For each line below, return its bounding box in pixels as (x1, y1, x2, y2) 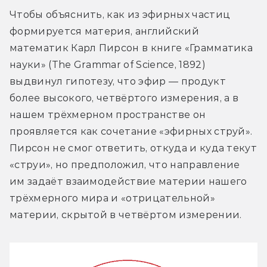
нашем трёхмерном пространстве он (10, 108, 206, 120)
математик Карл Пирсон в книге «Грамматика (10, 42, 253, 54)
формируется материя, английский (10, 25, 199, 37)
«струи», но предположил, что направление (10, 159, 240, 170)
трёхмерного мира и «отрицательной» (10, 192, 215, 204)
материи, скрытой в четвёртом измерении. (10, 209, 242, 221)
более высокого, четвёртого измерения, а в (10, 92, 239, 104)
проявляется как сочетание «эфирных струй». (10, 125, 253, 137)
